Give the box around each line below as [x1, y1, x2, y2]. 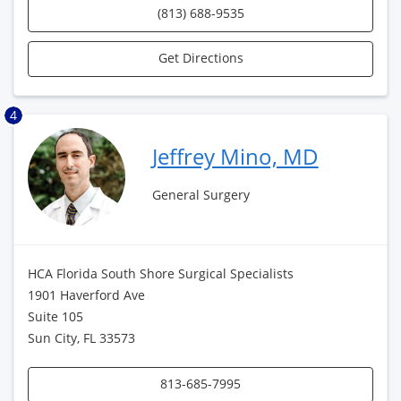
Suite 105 [28, 307, 83, 325]
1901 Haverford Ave [28, 286, 145, 303]
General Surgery [151, 186, 250, 203]
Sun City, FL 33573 [28, 328, 135, 346]
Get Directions [158, 49, 243, 66]
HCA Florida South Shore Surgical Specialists [28, 264, 294, 282]
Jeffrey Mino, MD [151, 141, 319, 171]
